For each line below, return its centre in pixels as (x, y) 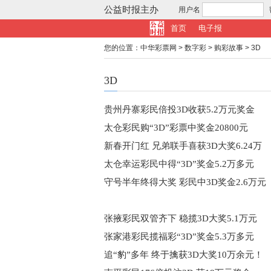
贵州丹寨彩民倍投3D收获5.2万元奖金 (179, 109)
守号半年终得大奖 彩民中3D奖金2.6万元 (185, 182)
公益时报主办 (131, 10)
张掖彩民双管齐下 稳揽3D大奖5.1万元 (181, 218)
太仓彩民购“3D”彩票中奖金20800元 (176, 128)
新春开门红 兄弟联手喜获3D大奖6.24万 (183, 146)
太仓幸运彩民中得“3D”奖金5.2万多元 (179, 164)
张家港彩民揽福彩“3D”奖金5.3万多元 (179, 237)
